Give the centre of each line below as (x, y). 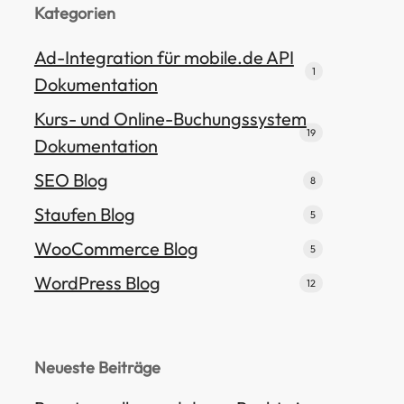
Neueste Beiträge (97, 367)
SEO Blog (71, 180)
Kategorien (74, 13)
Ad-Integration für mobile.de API (164, 57)
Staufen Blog (84, 214)
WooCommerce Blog (116, 248)
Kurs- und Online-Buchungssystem (170, 119)
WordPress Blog (97, 283)
